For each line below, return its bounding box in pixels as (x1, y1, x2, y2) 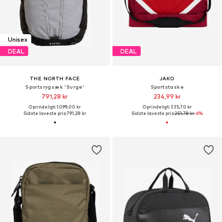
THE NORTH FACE (29, 75, 80, 82)
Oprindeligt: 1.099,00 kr (29, 104, 81, 110)
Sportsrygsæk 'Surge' (25, 84, 85, 90)
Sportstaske (150, 84, 184, 90)
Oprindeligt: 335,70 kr (142, 104, 192, 110)
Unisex (8, 35, 27, 43)
